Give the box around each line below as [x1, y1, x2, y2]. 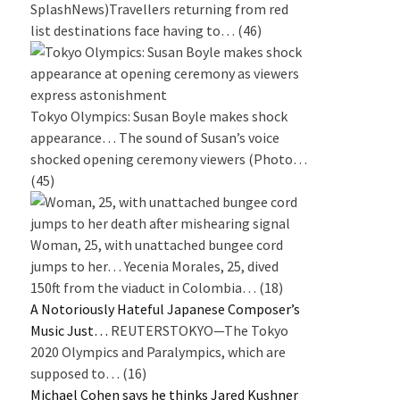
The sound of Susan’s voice [119, 128, 279, 146]
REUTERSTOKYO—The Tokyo [111, 321, 288, 339]
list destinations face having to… [30, 21, 235, 39]
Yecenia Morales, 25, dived [124, 256, 279, 275]
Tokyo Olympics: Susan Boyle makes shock [30, 106, 287, 125]
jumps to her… [30, 256, 121, 275]
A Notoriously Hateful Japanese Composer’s [30, 299, 300, 318]
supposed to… [30, 363, 120, 382]
